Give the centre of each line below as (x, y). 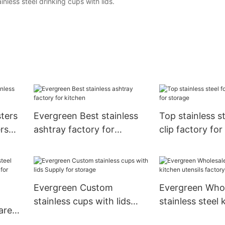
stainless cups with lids (82, 201)
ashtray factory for (74, 130)
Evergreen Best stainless (86, 116)
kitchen (49, 143)
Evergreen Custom (73, 188)
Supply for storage (73, 215)
